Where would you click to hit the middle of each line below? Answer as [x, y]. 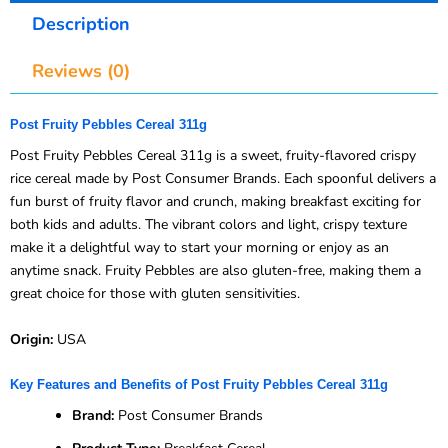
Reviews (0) [80, 70]
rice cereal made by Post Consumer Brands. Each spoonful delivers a [223, 179]
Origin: [31, 339]
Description [80, 23]
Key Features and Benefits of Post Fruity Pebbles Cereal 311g [199, 384]
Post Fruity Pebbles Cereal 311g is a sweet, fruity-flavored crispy [213, 156]
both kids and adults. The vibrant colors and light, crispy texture [208, 225]
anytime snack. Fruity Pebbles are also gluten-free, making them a [215, 271]
